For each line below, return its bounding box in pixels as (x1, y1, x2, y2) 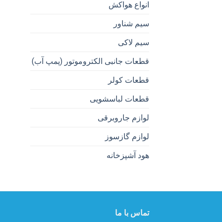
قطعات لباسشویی (90, 94, 149, 104)
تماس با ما (115, 208, 149, 218)
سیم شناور (113, 19, 149, 29)
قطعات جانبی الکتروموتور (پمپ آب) (32, 56, 149, 66)
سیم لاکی (118, 38, 149, 48)
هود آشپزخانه (107, 151, 149, 161)
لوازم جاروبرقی (98, 113, 149, 123)
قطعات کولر (108, 75, 149, 85)
